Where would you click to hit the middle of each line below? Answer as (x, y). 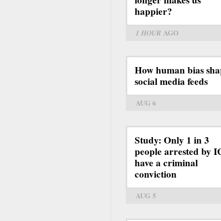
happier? (153, 11)
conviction (156, 174)
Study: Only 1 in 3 (172, 140)
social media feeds (171, 81)
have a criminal (166, 163)
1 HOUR (148, 33)
